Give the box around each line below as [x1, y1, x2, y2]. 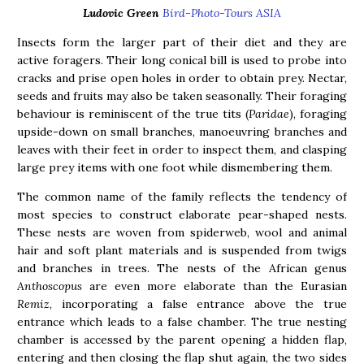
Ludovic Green [83, 5, 159, 20]
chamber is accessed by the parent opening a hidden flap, [17, 331, 347, 347]
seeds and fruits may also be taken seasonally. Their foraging [17, 88, 347, 103]
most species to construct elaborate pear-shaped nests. [17, 206, 347, 222]
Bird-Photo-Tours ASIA [162, 5, 281, 20]
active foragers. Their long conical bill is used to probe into [17, 52, 347, 67]
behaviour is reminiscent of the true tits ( [17, 106, 249, 121]
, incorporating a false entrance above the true [50, 296, 347, 311]
